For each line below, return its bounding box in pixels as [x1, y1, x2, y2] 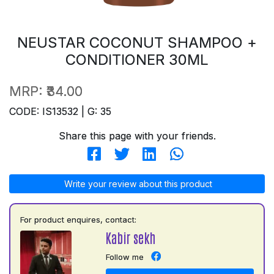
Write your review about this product [62, 178, 212, 189]
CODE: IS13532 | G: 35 [9, 105, 111, 117]
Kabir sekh [105, 229, 155, 246]
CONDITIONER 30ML [65, 50, 209, 68]
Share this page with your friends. [58, 129, 216, 142]
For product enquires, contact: [20, 214, 136, 224]
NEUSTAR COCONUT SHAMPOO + [17, 33, 257, 51]
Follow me [105, 251, 144, 262]
